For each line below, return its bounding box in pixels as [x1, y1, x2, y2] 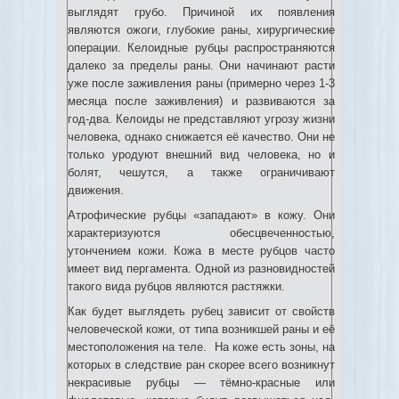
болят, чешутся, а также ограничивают [68, 166, 335, 179]
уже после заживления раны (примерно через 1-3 [68, 77, 335, 90]
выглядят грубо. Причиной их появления [68, 5, 335, 19]
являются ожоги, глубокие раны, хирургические [68, 23, 335, 37]
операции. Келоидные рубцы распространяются [68, 41, 335, 54]
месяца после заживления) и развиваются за [68, 94, 335, 108]
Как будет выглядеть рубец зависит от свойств [68, 305, 335, 318]
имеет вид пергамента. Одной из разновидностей [68, 262, 335, 275]
